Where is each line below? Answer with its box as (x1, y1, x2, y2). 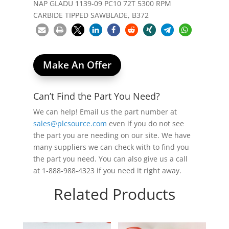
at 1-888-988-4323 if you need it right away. (33, 166, 181, 176)
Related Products (53, 184, 175, 205)
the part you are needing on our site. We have (33, 130, 191, 141)
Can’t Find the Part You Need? (33, 90, 160, 103)
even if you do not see (106, 119, 184, 129)
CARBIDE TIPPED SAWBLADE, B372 (33, 10, 149, 20)
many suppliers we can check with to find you (33, 142, 189, 152)
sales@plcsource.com (33, 119, 107, 129)
